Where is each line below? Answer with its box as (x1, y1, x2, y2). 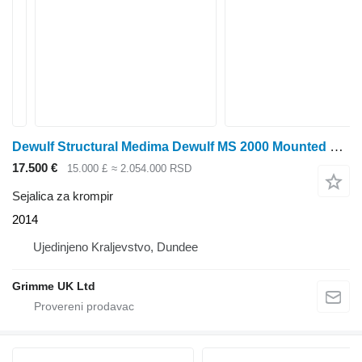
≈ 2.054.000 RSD (111, 162, 192, 175)
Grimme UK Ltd (12, 279, 95, 293)
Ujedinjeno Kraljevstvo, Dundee (33, 239, 198, 254)
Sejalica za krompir (12, 188, 113, 203)
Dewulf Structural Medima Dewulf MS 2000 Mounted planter (330, 139, 343, 154)
